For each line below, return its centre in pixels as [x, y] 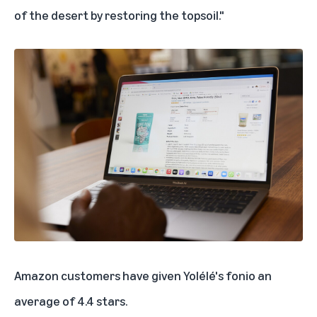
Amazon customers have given [99, 275]
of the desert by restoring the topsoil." [119, 15]
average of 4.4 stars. [71, 300]
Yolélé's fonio [219, 275]
